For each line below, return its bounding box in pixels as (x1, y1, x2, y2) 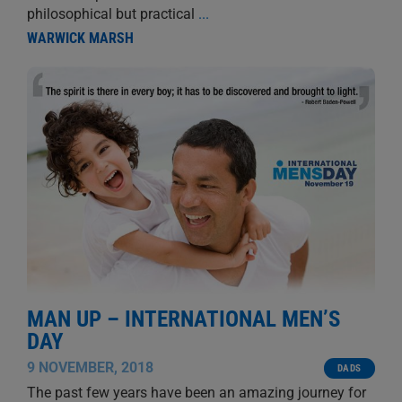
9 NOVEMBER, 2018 (26, 358, 153, 376)
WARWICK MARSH (26, 29, 134, 47)
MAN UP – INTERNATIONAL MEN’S (26, 305, 340, 332)
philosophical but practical (26, 4, 198, 22)
